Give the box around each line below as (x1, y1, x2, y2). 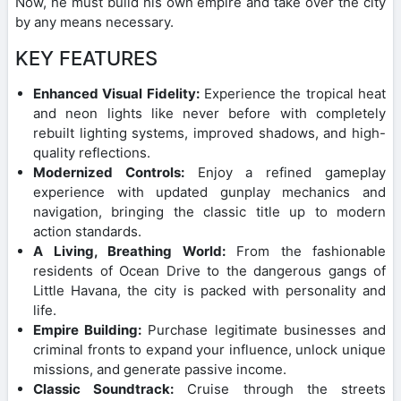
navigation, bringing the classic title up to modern (33, 203, 386, 221)
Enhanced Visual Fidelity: (33, 85, 200, 103)
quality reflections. (33, 144, 150, 162)
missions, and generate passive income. (33, 361, 286, 379)
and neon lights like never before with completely (33, 105, 386, 123)
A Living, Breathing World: (33, 243, 226, 260)
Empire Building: (33, 321, 142, 339)
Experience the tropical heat (199, 85, 387, 103)
